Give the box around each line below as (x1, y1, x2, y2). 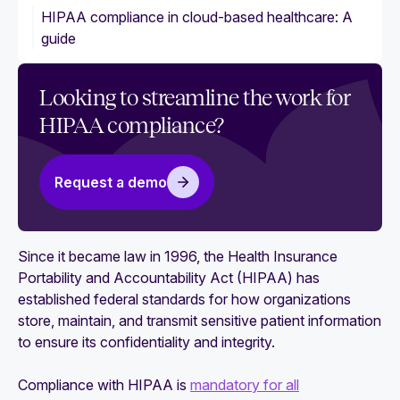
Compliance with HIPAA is (18, 376, 190, 394)
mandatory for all (190, 376, 299, 394)
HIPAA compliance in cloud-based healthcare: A (41, 8, 353, 26)
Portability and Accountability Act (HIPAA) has (18, 269, 320, 287)
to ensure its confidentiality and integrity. (18, 333, 275, 351)
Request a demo (54, 173, 167, 191)
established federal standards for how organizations (18, 290, 351, 308)
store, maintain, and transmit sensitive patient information (18, 312, 381, 329)
